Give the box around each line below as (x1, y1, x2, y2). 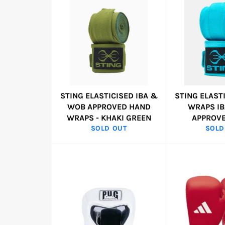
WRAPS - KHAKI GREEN (66, 113, 151, 123)
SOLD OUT (90, 124, 127, 133)
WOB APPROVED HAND (67, 102, 151, 111)
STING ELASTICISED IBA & (60, 91, 158, 100)
